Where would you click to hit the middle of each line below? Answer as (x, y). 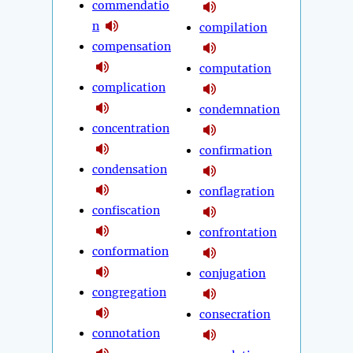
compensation (132, 47)
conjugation (233, 274)
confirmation (236, 151)
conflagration (237, 192)
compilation (234, 28)
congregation (129, 293)
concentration (131, 129)
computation (236, 69)
